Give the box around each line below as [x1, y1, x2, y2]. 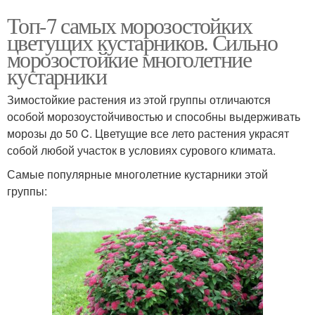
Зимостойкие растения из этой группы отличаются [7, 91, 271, 108]
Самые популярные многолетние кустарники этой [7, 165, 268, 182]
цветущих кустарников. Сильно [7, 26, 278, 57]
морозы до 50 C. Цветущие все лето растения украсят [7, 124, 289, 141]
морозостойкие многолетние [7, 43, 251, 74]
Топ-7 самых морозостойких [7, 9, 252, 40]
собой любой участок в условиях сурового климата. [7, 141, 276, 158]
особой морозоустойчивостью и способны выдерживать [7, 108, 300, 124]
